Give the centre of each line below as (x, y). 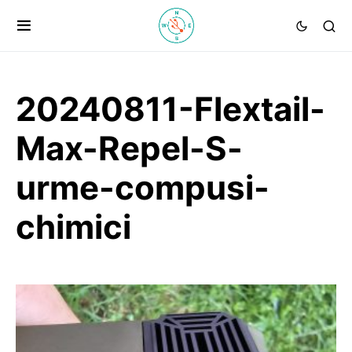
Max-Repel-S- (129, 148)
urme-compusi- (143, 187)
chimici (73, 227)
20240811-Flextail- (170, 109)
